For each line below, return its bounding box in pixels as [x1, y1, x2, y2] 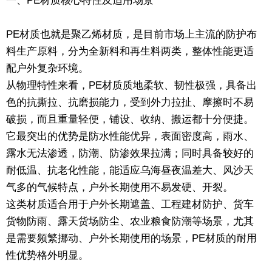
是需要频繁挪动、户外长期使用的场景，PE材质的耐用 [6, 232, 257, 244]
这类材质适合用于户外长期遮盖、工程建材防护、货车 [6, 198, 254, 210]
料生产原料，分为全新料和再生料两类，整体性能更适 [6, 45, 254, 57]
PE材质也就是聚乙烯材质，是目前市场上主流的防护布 [6, 28, 257, 40]
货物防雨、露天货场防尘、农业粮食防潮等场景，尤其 [6, 215, 254, 227]
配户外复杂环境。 [6, 62, 89, 74]
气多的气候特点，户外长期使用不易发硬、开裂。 [6, 181, 233, 193]
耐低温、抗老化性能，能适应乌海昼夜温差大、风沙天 [6, 164, 254, 176]
